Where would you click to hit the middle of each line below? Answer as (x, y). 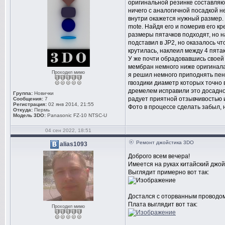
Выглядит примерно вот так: (168, 172)
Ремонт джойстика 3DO (165, 142)
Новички (43, 93)
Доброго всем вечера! (159, 156)
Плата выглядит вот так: (163, 204)
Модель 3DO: (29, 115)
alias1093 (73, 144)
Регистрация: (30, 104)
